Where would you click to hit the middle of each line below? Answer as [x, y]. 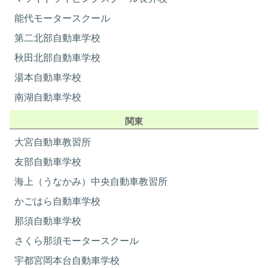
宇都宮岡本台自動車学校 [67, 261]
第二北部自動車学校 [58, 38]
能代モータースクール [63, 18]
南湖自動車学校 [48, 97]
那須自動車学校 [48, 221]
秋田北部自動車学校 [58, 58]
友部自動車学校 [48, 162]
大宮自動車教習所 [53, 142]
